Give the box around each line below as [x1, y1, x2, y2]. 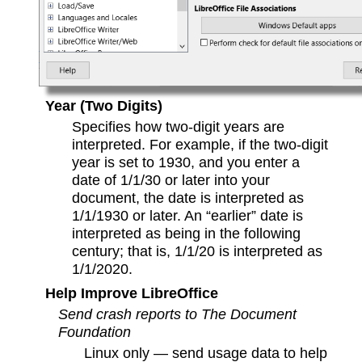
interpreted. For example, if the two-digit [72, 136, 329, 154]
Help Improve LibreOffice [44, 284, 218, 302]
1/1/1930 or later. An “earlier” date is [72, 207, 304, 225]
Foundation [58, 323, 131, 341]
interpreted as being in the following [72, 225, 301, 242]
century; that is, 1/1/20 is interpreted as [72, 242, 323, 260]
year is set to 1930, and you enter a [72, 154, 301, 171]
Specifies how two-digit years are [72, 118, 285, 136]
